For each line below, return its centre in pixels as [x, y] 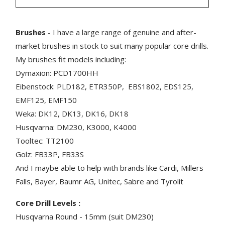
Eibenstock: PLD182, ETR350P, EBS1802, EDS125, [105, 86]
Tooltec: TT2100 [45, 140]
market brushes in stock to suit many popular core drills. [112, 45]
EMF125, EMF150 [46, 100]
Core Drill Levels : [48, 203]
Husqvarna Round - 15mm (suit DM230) [85, 216]
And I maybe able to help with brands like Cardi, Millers [110, 167]
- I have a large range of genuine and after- [121, 32]
